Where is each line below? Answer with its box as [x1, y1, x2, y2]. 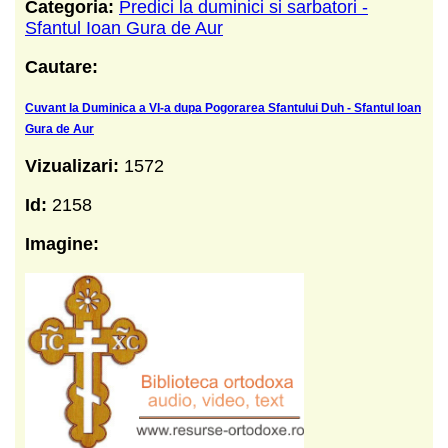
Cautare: [25, 56, 98, 77]
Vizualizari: [25, 155, 124, 176]
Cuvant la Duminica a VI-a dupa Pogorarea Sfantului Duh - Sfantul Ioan [25, 100, 421, 115]
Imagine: [25, 233, 99, 254]
